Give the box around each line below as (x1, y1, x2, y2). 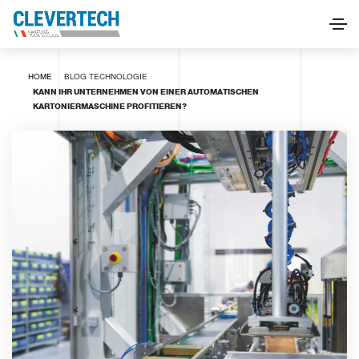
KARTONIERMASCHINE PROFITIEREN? (33, 102, 187, 111)
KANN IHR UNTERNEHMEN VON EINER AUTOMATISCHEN (33, 87, 259, 96)
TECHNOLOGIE (89, 72, 147, 81)
